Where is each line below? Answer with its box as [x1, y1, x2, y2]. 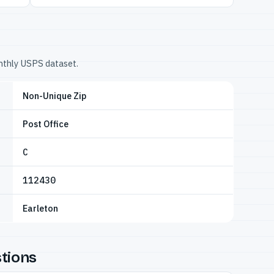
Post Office [23, 117, 68, 130]
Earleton [23, 202, 58, 214]
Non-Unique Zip [23, 89, 86, 102]
